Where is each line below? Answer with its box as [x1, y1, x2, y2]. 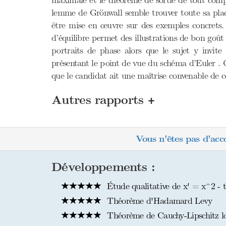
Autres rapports [51, 93, 148, 108]
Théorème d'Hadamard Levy [104, 195, 212, 207]
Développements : [51, 160, 155, 175]
